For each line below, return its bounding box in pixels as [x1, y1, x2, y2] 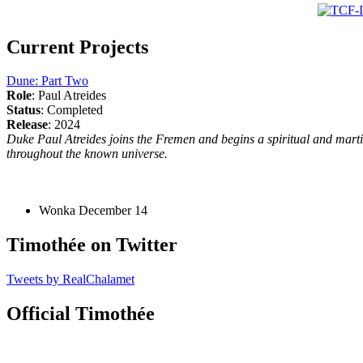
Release [6, 117, 48, 132]
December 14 [79, 203, 147, 218]
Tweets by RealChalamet [6, 272, 135, 287]
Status [6, 103, 41, 117]
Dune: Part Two [6, 74, 88, 88]
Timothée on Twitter [6, 234, 177, 256]
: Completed [41, 103, 103, 117]
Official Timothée [6, 303, 155, 325]
